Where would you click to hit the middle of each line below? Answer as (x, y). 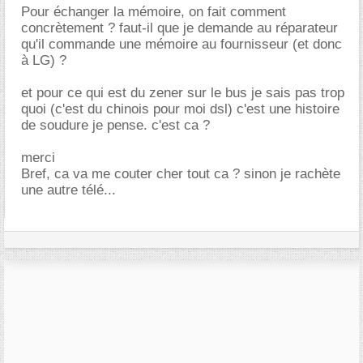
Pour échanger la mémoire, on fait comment (154, 11)
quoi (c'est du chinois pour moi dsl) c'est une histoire (180, 109)
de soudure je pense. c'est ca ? (115, 125)
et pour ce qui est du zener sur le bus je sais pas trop (183, 92)
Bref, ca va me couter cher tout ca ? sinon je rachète (181, 173)
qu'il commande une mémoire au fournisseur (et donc (181, 44)
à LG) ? (44, 60)
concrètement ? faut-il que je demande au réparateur (179, 28)
